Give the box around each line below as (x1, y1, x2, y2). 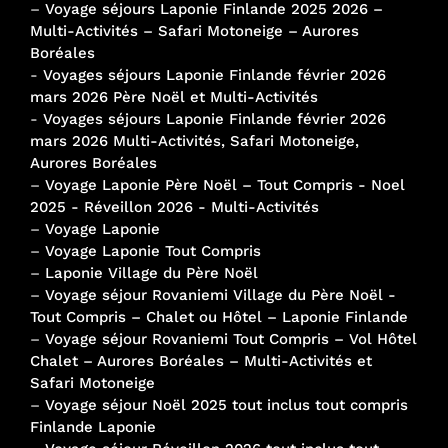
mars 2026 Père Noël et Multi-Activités (30, 87, 318, 106)
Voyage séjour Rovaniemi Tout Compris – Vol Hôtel (45, 329, 417, 348)
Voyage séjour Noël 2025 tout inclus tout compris (45, 395, 408, 414)
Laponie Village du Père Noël (45, 263, 258, 282)
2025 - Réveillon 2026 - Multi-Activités (30, 197, 319, 216)
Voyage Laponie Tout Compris (45, 241, 261, 260)
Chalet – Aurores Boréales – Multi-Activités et (30, 351, 372, 370)
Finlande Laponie (30, 417, 156, 436)
